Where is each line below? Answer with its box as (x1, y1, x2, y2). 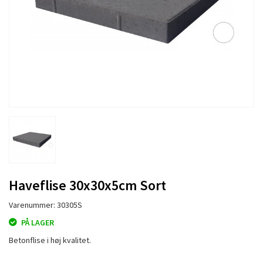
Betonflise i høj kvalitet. (9, 235, 91, 245)
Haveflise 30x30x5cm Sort (9, 176, 166, 194)
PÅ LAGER (21, 217, 54, 228)
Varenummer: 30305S (9, 200, 82, 210)
